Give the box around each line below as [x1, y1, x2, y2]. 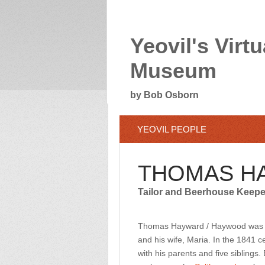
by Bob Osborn [130, 89, 199, 100]
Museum [130, 59, 216, 83]
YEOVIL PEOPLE [137, 124, 206, 134]
